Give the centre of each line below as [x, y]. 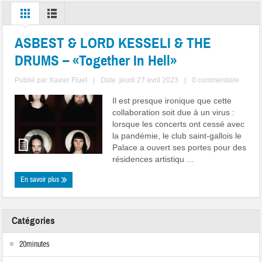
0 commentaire [216, 80]
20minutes [35, 245]
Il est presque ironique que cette [172, 101]
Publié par [32, 80]
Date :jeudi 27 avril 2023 [140, 80]
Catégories [34, 221]
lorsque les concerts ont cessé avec [179, 124]
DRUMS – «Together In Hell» [96, 61]
